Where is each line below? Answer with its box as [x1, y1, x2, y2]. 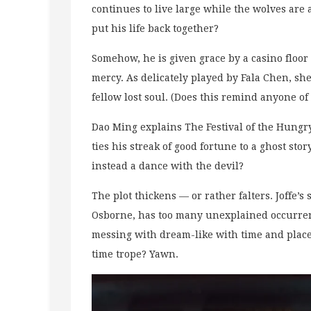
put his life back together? [92, 22, 219, 34]
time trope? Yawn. [92, 248, 178, 260]
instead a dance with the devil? [92, 160, 244, 171]
